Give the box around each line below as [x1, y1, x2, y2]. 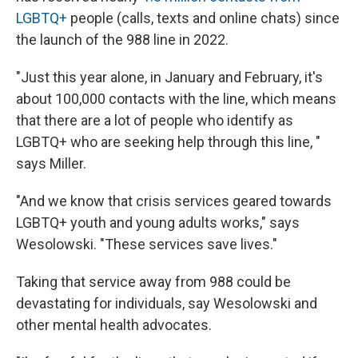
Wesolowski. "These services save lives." [16, 236, 277, 253]
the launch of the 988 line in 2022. [16, 31, 229, 48]
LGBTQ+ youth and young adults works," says [16, 214, 300, 231]
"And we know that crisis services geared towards [16, 193, 332, 209]
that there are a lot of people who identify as [16, 112, 293, 129]
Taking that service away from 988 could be [16, 273, 291, 290]
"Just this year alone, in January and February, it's [16, 69, 323, 86]
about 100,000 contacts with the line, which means [16, 90, 336, 107]
